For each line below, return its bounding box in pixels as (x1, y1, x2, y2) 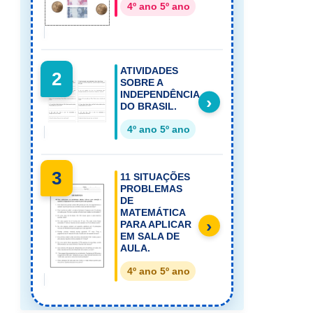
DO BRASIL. (120, 101, 177, 112)
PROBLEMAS (120, 182, 183, 194)
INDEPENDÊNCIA (120, 89, 200, 101)
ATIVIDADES (120, 65, 179, 77)
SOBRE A (120, 77, 163, 89)
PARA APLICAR (120, 218, 192, 230)
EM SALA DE (120, 230, 180, 242)
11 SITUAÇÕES (120, 170, 191, 182)
